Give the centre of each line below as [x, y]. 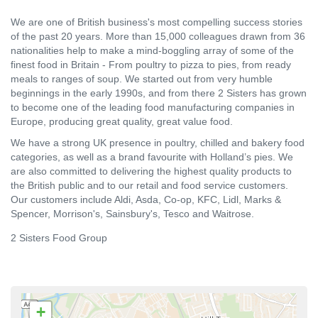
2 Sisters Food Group [59, 237]
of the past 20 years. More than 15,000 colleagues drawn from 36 [158, 36]
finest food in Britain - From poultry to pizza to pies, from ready [151, 64]
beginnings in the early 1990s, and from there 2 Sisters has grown [159, 93]
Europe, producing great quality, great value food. [122, 121]
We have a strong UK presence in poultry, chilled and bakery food [158, 142]
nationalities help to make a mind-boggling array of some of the [152, 50]
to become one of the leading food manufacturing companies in [153, 107]
